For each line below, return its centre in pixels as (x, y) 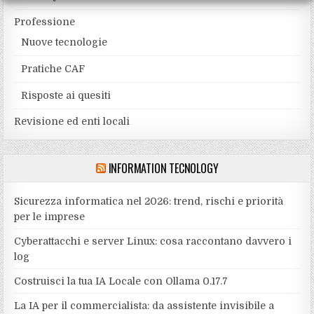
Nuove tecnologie (64, 42)
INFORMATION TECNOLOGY (163, 168)
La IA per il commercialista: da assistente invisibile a (144, 305)
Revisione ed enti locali (72, 121)
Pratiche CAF (53, 68)
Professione (45, 21)
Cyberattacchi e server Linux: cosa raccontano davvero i (153, 241)
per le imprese (50, 216)
